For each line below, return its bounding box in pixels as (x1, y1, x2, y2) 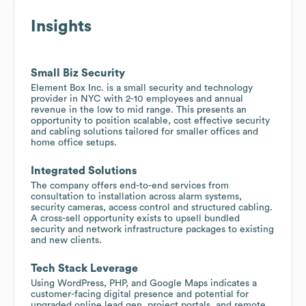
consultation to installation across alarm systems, (31, 191, 242, 201)
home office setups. (31, 137, 117, 148)
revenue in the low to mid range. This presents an (31, 105, 247, 115)
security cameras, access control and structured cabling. (31, 202, 273, 212)
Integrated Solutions (31, 165, 137, 176)
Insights (31, 18, 92, 35)
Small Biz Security (31, 67, 125, 79)
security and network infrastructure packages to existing (31, 224, 274, 234)
